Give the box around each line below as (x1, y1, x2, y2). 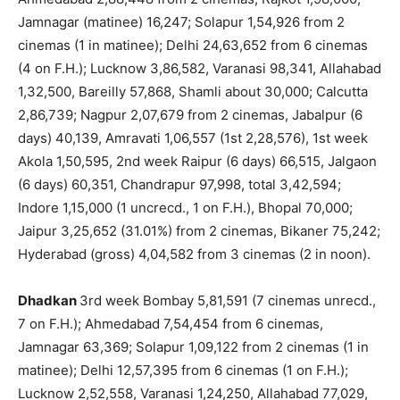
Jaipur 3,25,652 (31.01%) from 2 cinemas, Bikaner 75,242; (18, 221, 380, 239)
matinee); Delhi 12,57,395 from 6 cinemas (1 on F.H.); (18, 361, 348, 379)
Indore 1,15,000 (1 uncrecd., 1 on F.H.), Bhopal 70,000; (18, 198, 353, 216)
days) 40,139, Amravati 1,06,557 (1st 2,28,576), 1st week (18, 129, 368, 146)
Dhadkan (18, 291, 79, 309)
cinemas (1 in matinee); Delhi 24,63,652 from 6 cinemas (18, 36, 368, 54)
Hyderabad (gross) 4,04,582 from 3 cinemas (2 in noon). (18, 245, 371, 262)
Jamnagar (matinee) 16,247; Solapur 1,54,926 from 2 (18, 12, 345, 30)
